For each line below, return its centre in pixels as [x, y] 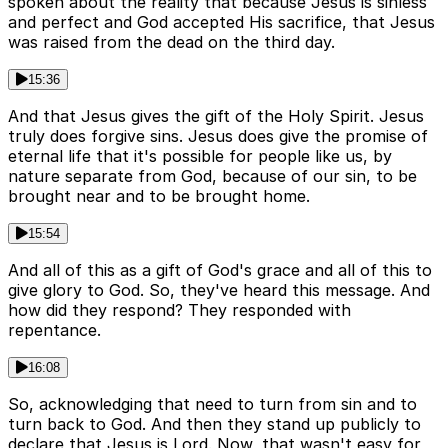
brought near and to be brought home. [159, 196]
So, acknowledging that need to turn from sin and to [212, 404]
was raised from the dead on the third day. [171, 42]
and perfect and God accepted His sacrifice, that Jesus [221, 22]
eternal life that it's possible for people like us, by [200, 156]
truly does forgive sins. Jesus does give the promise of [218, 136]
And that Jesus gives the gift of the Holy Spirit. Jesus [216, 116]
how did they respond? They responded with [179, 310]
